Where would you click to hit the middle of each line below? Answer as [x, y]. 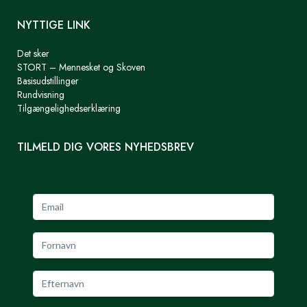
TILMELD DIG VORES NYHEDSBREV [106, 147]
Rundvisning [41, 94]
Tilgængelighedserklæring [69, 108]
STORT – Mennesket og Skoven [81, 67]
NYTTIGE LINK [54, 25]
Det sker [33, 53]
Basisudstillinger [48, 81]
